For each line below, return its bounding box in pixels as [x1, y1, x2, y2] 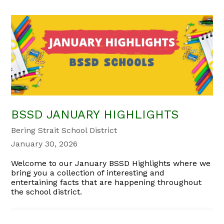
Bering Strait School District [11, 125, 117, 135]
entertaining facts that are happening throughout [11, 177, 202, 187]
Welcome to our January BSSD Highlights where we [11, 158, 211, 168]
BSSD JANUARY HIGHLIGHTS [11, 107, 179, 122]
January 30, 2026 [11, 139, 78, 149]
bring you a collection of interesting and [11, 168, 165, 178]
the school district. [11, 187, 82, 197]
